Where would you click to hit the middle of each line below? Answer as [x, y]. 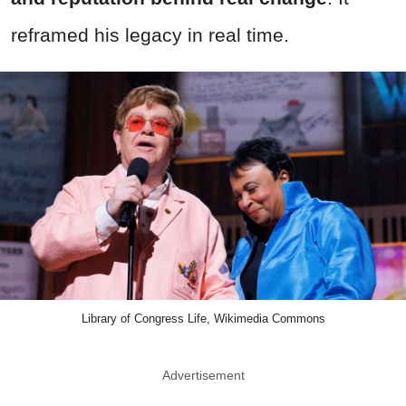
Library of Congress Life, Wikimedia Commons [203, 319]
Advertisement [203, 376]
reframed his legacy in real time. [150, 35]
